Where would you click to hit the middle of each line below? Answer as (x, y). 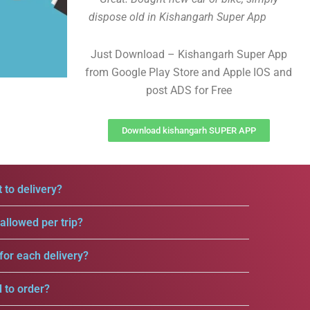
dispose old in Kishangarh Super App (177, 17)
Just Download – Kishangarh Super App (189, 54)
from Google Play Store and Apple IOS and (189, 72)
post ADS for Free (189, 90)
